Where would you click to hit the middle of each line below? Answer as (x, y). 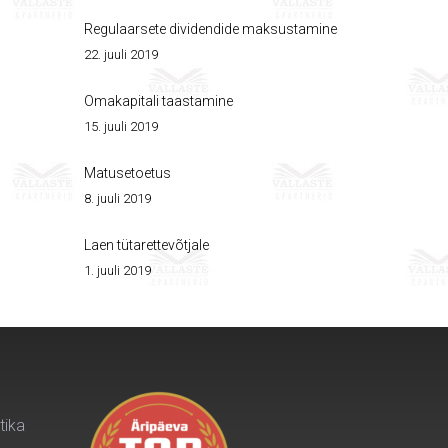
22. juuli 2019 (120, 54)
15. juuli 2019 (120, 126)
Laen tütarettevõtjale (146, 245)
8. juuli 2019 (117, 198)
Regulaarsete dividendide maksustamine (210, 29)
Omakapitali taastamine (158, 101)
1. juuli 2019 (117, 270)
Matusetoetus (127, 173)
